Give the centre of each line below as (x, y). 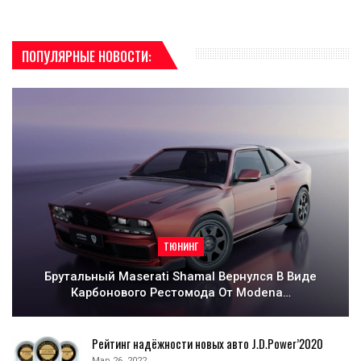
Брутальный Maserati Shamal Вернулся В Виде (180, 276)
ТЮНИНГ (180, 246)
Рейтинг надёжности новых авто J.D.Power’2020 (207, 343)
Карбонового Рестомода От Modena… (180, 292)
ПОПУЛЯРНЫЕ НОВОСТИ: (87, 56)
